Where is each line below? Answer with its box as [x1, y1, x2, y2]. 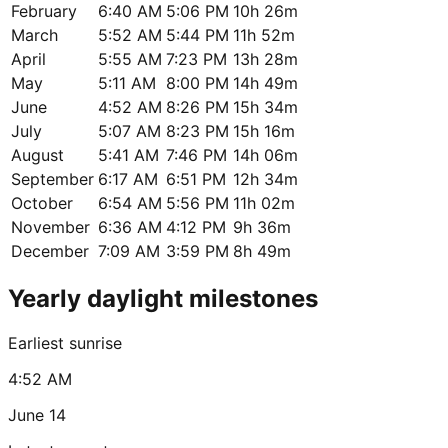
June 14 [8, 404, 66, 425]
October [11, 192, 73, 213]
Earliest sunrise [8, 332, 122, 353]
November [11, 216, 90, 237]
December [11, 240, 89, 261]
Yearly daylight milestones [8, 283, 318, 313]
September [11, 168, 94, 189]
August [11, 144, 64, 165]
